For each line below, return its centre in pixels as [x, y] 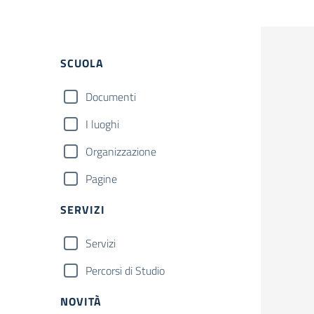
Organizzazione [121, 151]
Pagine [101, 179]
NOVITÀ [81, 301]
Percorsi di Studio [125, 271]
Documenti [111, 97]
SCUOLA [82, 63]
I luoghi [102, 124]
